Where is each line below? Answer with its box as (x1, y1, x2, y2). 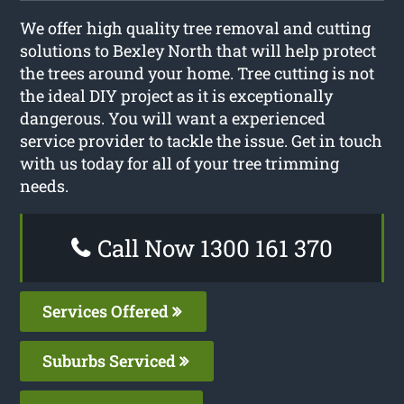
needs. (20, 174, 69, 197)
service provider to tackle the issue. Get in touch (20, 129, 383, 151)
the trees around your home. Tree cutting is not (20, 61, 375, 84)
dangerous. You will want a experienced (20, 106, 326, 129)
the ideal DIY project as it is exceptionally (20, 84, 334, 106)
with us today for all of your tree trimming (20, 151, 340, 174)
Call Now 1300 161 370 (92, 232, 333, 263)
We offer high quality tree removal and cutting (20, 16, 372, 39)
